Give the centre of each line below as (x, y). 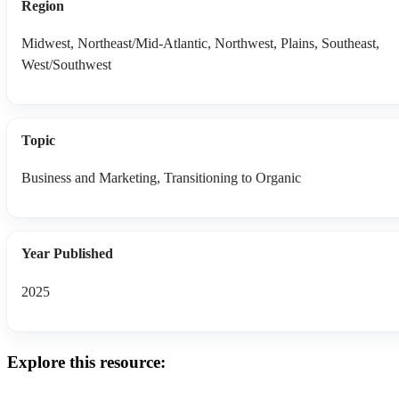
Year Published (67, 254)
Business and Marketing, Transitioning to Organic (161, 178)
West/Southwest (66, 65)
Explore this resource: (86, 362)
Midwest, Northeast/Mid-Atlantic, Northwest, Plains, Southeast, (200, 44)
